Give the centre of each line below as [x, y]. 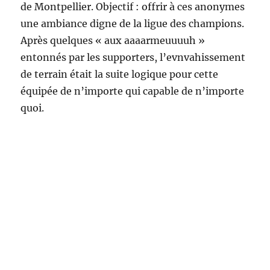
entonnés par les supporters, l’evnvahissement [133, 58]
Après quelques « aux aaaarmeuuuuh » [113, 41]
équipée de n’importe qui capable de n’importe [133, 91]
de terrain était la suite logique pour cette [120, 74]
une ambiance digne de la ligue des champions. [133, 24]
